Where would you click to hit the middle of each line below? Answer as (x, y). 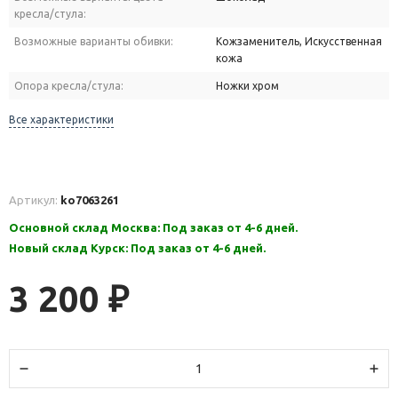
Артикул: (35, 200)
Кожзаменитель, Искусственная (299, 42)
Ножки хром (247, 86)
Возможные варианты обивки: (94, 42)
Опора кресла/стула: (69, 86)
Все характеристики (61, 120)
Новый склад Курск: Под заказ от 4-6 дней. (137, 248)
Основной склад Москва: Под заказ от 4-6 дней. (153, 228)
